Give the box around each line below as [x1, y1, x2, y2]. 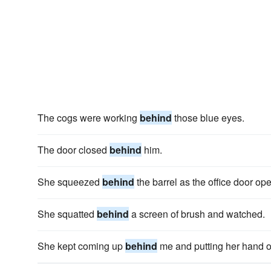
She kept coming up [38, 239, 125, 253]
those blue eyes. [172, 111, 244, 125]
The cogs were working [38, 111, 140, 125]
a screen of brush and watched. [129, 207, 265, 221]
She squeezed [38, 175, 102, 189]
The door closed [38, 143, 109, 157]
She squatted [38, 207, 97, 221]
